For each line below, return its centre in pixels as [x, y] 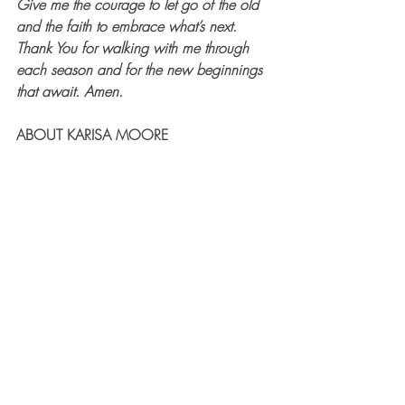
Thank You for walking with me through [135, 48]
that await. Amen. [70, 92]
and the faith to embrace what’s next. [129, 27]
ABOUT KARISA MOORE [92, 135]
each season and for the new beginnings [141, 70]
